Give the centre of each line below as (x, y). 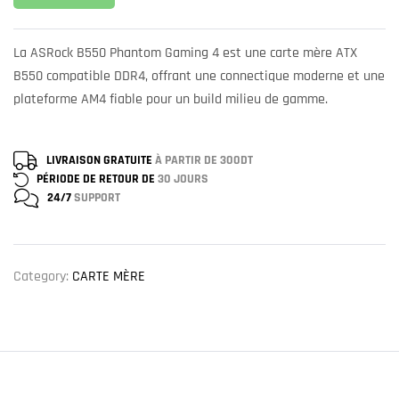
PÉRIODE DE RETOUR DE (97, 179)
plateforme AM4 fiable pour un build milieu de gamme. (171, 100)
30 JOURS (183, 179)
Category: (43, 276)
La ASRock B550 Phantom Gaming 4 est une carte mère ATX (185, 53)
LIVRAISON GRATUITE (101, 161)
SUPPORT (97, 197)
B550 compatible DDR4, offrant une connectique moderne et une (199, 77)
